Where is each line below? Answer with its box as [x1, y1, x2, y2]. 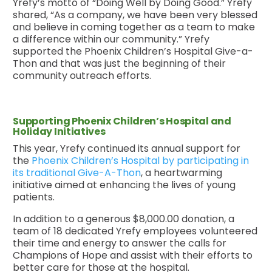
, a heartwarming [141, 166, 223, 180]
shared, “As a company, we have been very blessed [13, 8, 258, 22]
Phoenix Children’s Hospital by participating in [32, 154, 250, 168]
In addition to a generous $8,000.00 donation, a [13, 212, 235, 226]
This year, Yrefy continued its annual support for [13, 141, 241, 156]
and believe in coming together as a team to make [13, 20, 256, 35]
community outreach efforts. [13, 69, 152, 83]
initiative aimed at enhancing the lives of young [13, 178, 236, 192]
